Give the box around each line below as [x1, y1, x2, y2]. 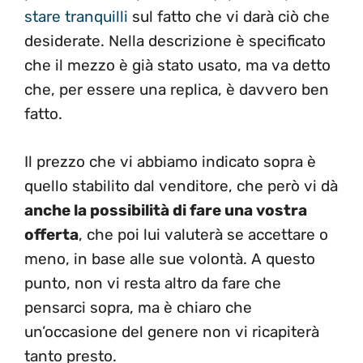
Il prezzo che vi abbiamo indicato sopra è [24, 152, 316, 171]
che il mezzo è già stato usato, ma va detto [24, 56, 331, 75]
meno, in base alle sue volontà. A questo [24, 249, 315, 268]
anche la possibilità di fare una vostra [24, 200, 307, 220]
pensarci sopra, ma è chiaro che [24, 297, 252, 317]
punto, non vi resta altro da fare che [24, 273, 281, 293]
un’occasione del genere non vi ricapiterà [24, 322, 319, 341]
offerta [24, 224, 79, 244]
